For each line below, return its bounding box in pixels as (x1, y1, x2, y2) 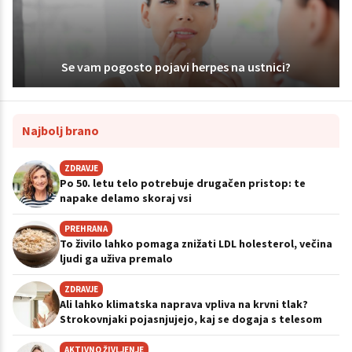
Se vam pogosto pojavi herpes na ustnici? (61, 58, 291, 75)
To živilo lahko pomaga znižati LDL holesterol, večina (60, 236, 332, 251)
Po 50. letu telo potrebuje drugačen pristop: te (60, 175, 306, 190)
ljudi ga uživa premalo (60, 251, 173, 266)
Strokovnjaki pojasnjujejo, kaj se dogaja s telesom (60, 311, 322, 326)
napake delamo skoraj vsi (60, 190, 192, 205)
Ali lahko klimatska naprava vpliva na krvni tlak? (60, 296, 308, 311)
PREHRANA (64, 222, 108, 234)
